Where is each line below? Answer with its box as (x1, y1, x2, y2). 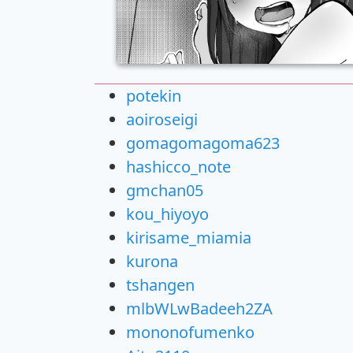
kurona (126, 250, 178, 272)
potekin (126, 84, 181, 106)
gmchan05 (126, 179, 203, 201)
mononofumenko (126, 321, 255, 343)
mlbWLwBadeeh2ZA (126, 297, 273, 319)
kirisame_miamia (126, 226, 251, 248)
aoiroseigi (126, 108, 198, 130)
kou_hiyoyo (126, 203, 209, 225)
